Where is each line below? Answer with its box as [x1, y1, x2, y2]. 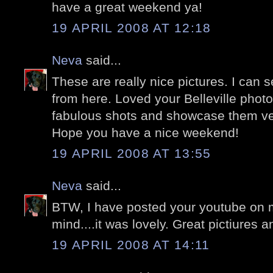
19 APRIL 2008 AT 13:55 [52, 146, 211, 161]
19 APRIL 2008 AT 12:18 [52, 21, 211, 35]
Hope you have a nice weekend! [52, 125, 239, 140]
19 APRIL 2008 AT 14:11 [52, 238, 210, 252]
